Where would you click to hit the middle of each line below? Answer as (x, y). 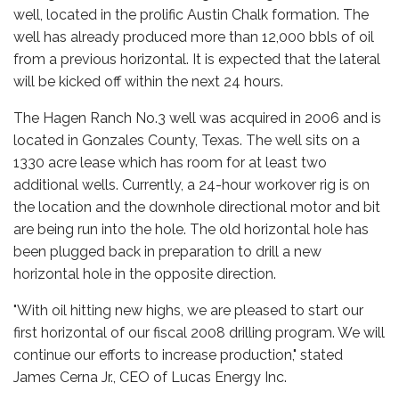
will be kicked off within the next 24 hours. (148, 81)
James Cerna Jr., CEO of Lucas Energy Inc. (150, 377)
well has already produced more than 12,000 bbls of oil (194, 37)
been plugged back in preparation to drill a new (167, 252)
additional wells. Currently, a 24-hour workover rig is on (191, 185)
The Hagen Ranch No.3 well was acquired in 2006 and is (197, 118)
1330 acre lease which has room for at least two (170, 163)
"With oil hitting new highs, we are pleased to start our (188, 310)
